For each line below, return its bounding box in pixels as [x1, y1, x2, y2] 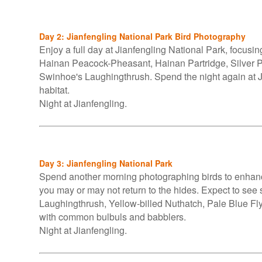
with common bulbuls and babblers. [39, 210, 188, 223]
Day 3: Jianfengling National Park [39, 157, 173, 169]
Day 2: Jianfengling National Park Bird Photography [39, 30, 246, 42]
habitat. [39, 83, 70, 96]
